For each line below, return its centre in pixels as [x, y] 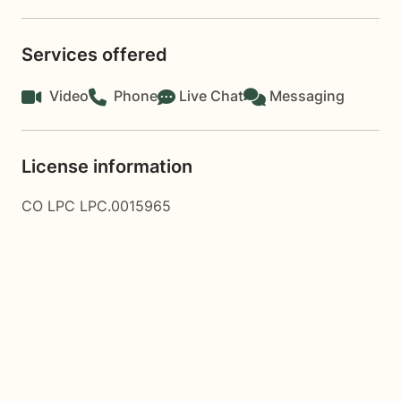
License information [107, 166]
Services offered [94, 55]
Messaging [307, 96]
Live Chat [211, 96]
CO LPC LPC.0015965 [96, 206]
